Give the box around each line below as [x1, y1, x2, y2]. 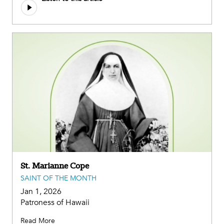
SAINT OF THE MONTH [20, 173, 96, 183]
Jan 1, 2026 [20, 186, 61, 197]
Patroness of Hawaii [20, 197, 89, 208]
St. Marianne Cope [20, 160, 89, 171]
